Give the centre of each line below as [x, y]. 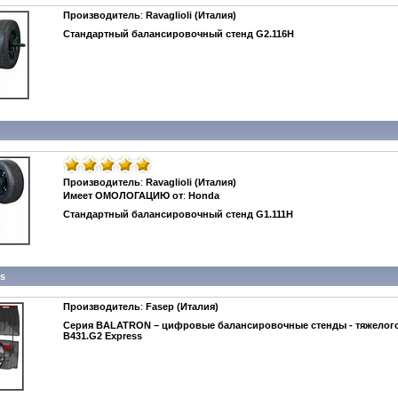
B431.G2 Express [103, 336]
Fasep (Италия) [182, 306]
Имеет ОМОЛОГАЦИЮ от [123, 195]
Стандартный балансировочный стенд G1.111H [178, 214]
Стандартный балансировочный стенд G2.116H [179, 34]
